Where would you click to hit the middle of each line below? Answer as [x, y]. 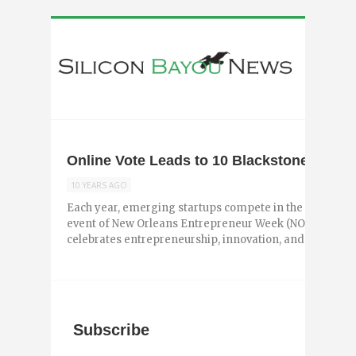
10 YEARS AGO [99, 186]
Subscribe [112, 330]
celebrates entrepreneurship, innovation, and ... [190, 240]
